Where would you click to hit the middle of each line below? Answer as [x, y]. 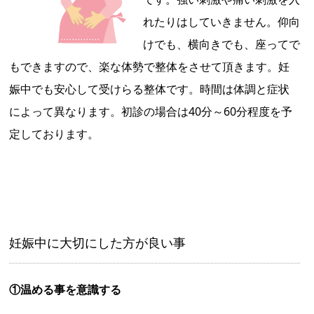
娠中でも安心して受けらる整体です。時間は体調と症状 [149, 89]
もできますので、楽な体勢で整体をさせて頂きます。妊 [149, 66]
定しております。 [54, 134]
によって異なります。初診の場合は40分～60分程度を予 [151, 111]
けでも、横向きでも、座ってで [221, 44]
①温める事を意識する [65, 290]
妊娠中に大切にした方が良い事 [97, 243]
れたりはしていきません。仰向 [221, 21]
